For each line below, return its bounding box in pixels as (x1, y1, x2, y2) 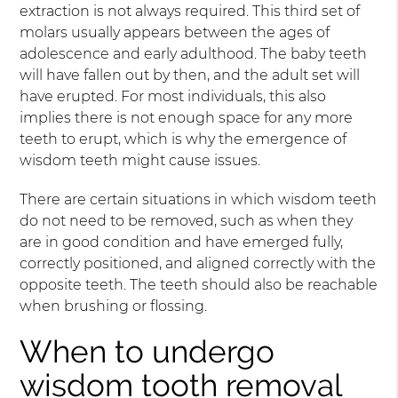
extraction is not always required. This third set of (20, 3, 361, 20)
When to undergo (20, 333, 275, 370)
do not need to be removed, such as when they (20, 212, 354, 229)
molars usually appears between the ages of (20, 24, 330, 41)
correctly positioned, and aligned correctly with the (20, 255, 377, 272)
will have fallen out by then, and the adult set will (20, 67, 361, 84)
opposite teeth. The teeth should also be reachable (20, 276, 378, 293)
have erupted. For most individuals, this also (20, 88, 327, 105)
